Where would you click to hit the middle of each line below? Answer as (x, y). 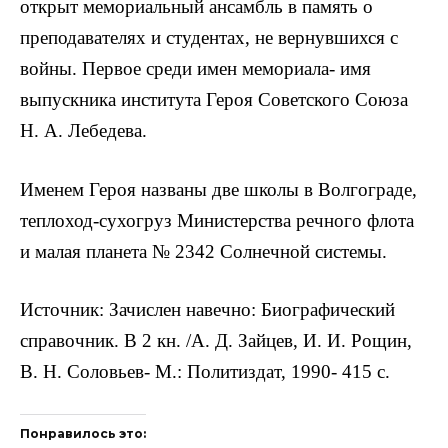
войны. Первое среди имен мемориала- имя (195, 69)
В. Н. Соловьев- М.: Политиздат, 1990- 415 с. (205, 371)
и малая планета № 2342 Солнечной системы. (203, 251)
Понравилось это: (83, 434)
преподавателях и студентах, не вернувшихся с (209, 38)
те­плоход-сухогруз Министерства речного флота (217, 220)
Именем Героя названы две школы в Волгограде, (218, 189)
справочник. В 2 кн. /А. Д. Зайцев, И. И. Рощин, (216, 340)
